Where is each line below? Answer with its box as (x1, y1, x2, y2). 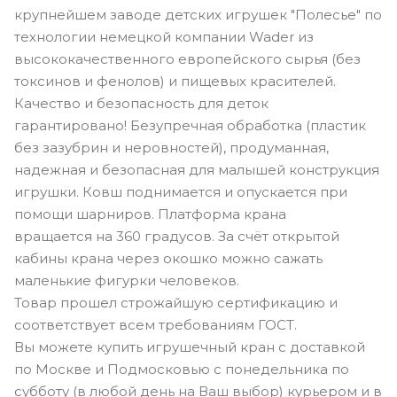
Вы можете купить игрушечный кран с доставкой (14, 338, 365, 355)
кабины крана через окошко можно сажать (14, 249, 323, 267)
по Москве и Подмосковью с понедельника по (14, 360, 349, 378)
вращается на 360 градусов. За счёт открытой (14, 227, 339, 245)
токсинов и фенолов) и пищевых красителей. (14, 72, 336, 90)
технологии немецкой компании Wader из (14, 27, 314, 45)
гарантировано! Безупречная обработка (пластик (14, 116, 366, 134)
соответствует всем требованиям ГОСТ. (14, 315, 297, 333)
